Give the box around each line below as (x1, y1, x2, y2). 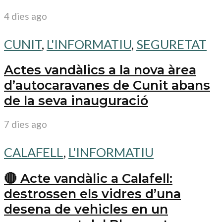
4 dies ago (4, 10, 47, 22)
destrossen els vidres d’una (4, 185, 181, 201)
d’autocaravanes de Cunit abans (4, 77, 210, 93)
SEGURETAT (136, 36, 207, 52)
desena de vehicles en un (4, 201, 168, 217)
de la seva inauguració (4, 93, 148, 109)
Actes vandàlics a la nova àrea (4, 62, 196, 78)
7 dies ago (4, 118, 47, 130)
